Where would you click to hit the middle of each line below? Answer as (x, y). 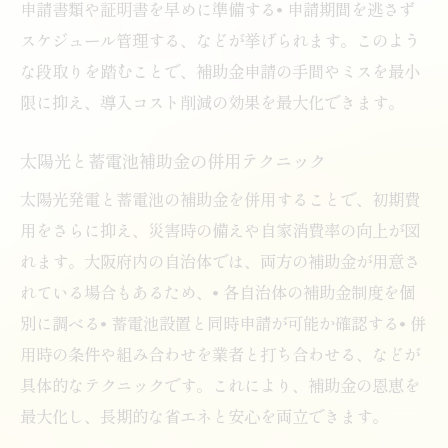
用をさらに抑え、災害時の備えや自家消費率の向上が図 (220, 229)
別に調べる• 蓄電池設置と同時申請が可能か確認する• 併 (223, 322)
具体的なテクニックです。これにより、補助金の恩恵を (220, 384)
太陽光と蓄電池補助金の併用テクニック (173, 160)
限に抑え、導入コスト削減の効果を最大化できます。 (212, 101)
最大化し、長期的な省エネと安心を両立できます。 (204, 415)
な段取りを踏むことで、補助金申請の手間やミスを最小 (220, 70)
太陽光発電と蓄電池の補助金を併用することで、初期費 (220, 198)
